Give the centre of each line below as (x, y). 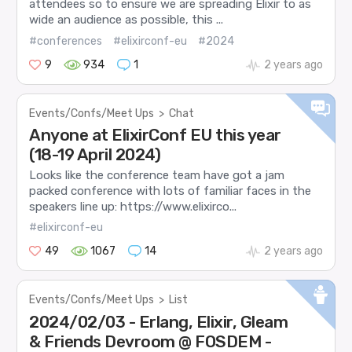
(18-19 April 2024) (95, 154)
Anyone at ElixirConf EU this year (155, 134)
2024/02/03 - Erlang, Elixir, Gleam (159, 321)
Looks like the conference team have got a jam (157, 175)
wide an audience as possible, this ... (126, 20)
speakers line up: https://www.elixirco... (133, 206)
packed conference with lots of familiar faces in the (170, 191)
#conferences (66, 41)
